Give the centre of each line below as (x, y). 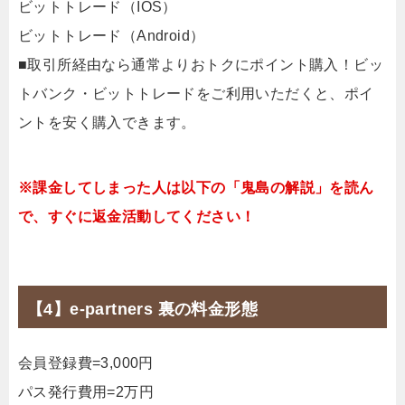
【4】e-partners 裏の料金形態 (142, 309)
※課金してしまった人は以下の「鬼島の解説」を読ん (196, 187)
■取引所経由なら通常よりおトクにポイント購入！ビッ (201, 64)
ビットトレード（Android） (112, 35)
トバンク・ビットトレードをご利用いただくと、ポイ (196, 93)
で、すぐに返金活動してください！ (137, 216)
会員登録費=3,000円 (86, 363)
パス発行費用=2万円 (86, 391)
